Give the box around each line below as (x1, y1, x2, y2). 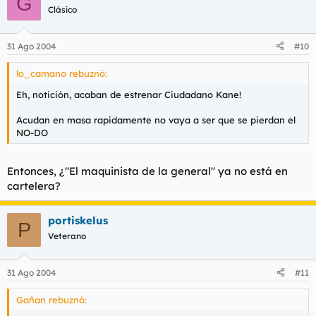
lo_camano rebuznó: (16, 67, 107, 79)
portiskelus (48, 214, 108, 227)
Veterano (48, 231, 86, 241)
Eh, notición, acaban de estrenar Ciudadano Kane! (16, 88, 241, 100)
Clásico (48, 4, 77, 15)
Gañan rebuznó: (16, 293, 87, 305)
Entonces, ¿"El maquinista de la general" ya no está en (7, 164, 288, 178)
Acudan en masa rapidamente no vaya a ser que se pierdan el (16, 114, 296, 126)
